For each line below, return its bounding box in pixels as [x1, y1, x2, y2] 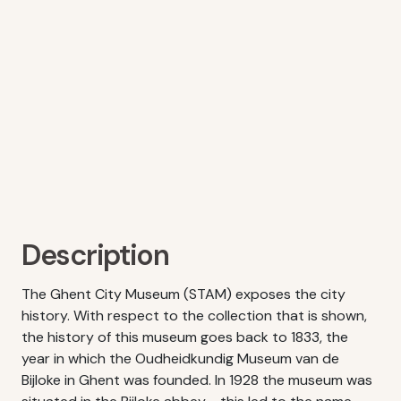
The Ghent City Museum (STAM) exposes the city [21, 285, 346, 303]
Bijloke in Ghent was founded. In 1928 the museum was [21, 371, 372, 389]
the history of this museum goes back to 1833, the [21, 328, 348, 346]
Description [21, 236, 169, 274]
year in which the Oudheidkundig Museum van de [21, 349, 339, 368]
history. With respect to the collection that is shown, [21, 306, 367, 325]
